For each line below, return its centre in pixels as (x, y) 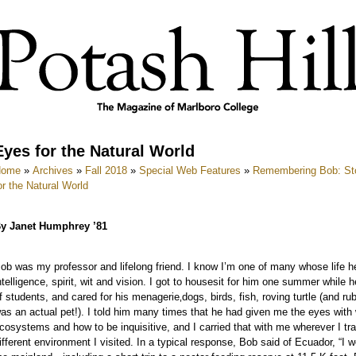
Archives (53, 170)
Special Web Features (190, 170)
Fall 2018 (106, 170)
